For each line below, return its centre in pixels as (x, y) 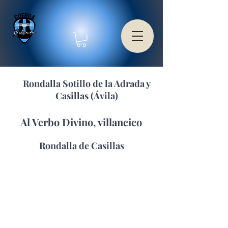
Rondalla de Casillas (82, 145)
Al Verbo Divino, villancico (81, 122)
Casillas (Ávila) (87, 95)
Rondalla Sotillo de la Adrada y (87, 83)
